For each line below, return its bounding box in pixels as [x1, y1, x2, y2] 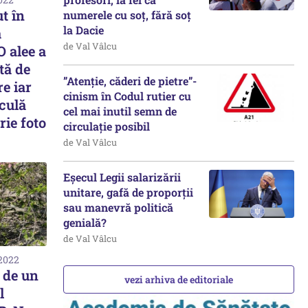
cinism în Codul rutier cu [63, 89, 191, 103]
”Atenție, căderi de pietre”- [63, 74, 197, 88]
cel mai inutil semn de [63, 104, 177, 118]
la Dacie [63, 23, 104, 37]
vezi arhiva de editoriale [124, 273, 233, 286]
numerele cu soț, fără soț [63, 8, 191, 22]
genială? [63, 215, 109, 230]
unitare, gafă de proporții [63, 185, 193, 199]
